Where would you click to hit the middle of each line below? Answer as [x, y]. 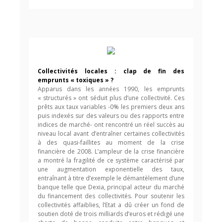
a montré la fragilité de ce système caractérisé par [111, 160]
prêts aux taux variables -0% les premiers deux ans [111, 107]
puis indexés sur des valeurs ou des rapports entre [111, 116]
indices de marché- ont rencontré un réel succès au [111, 125]
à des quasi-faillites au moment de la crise [111, 142]
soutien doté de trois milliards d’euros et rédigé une [111, 214]
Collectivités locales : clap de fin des [111, 71]
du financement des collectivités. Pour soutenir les [111, 196]
